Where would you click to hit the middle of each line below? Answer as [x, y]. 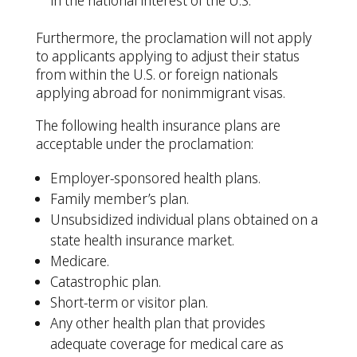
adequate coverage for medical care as [167, 343]
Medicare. [79, 261]
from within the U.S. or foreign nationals [157, 74]
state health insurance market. [142, 240]
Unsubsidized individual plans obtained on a [184, 219]
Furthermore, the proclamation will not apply [173, 37]
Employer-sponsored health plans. [155, 178]
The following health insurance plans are [158, 125]
